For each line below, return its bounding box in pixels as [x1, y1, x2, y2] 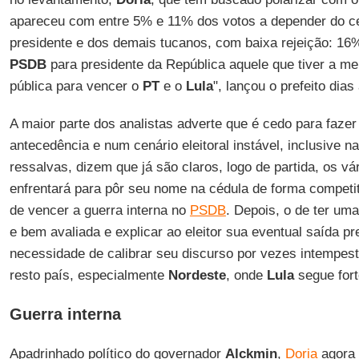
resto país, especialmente [9, 268, 168, 283]
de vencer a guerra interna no [9, 203, 190, 218]
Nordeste [167, 268, 226, 283]
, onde [225, 268, 267, 283]
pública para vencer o [9, 79, 143, 94]
